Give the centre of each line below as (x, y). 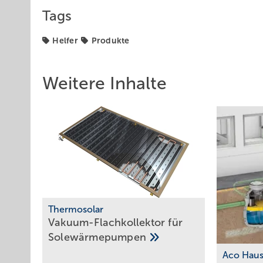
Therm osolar (76, 210)
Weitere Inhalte (104, 83)
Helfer (65, 41)
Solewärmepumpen (99, 237)
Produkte (110, 41)
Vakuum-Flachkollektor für (115, 223)
